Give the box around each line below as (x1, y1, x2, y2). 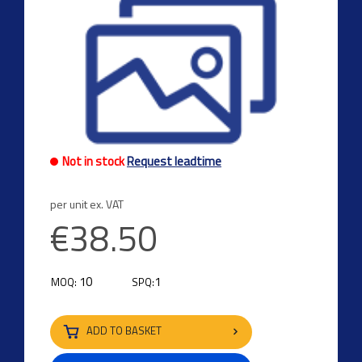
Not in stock (62, 152, 127, 171)
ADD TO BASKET (86, 322, 162, 339)
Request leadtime (127, 152, 221, 171)
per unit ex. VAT (50, 196, 124, 213)
